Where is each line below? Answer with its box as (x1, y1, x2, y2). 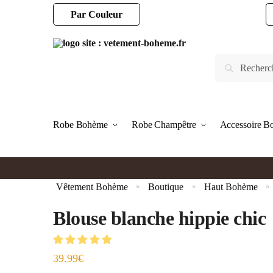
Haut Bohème (204, 181, 258, 192)
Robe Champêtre (131, 119, 196, 130)
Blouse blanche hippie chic (53, 207, 266, 229)
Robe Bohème (53, 119, 108, 130)
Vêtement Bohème (56, 181, 129, 192)
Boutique (148, 181, 184, 192)
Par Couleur (71, 9, 122, 19)
